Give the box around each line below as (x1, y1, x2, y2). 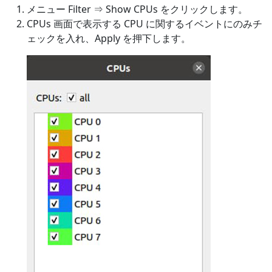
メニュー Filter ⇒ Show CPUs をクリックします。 (27, 2, 248, 16)
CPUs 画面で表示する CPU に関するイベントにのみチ (27, 17, 262, 31)
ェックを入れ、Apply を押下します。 (27, 32, 191, 46)
